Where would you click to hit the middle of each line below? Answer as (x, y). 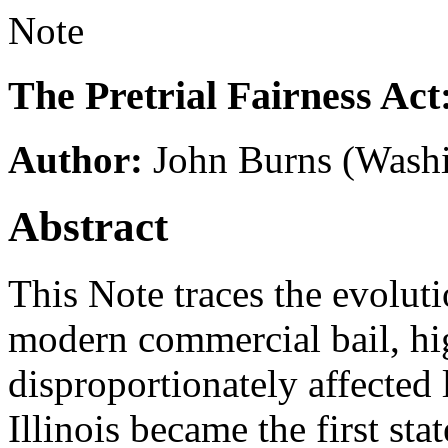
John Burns (242, 160)
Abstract (88, 227)
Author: (75, 160)
